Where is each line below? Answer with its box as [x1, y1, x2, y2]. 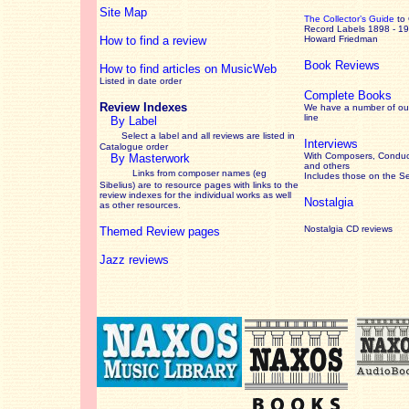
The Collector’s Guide [304, 14, 394, 24]
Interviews [304, 137, 358, 151]
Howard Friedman [304, 34, 378, 44]
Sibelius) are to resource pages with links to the [100, 180, 299, 190]
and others [304, 161, 350, 171]
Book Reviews [304, 58, 380, 72]
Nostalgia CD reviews [304, 224, 393, 234]
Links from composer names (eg [132, 168, 267, 178]
